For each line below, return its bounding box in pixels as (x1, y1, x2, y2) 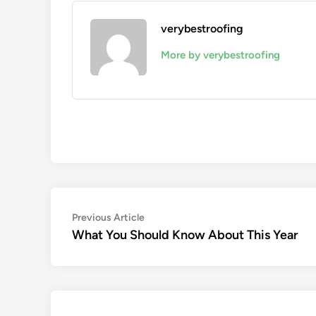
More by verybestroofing (161, 49, 280, 61)
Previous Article (72, 212, 145, 224)
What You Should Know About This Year (72, 227, 298, 243)
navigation (71, 231, 153, 251)
